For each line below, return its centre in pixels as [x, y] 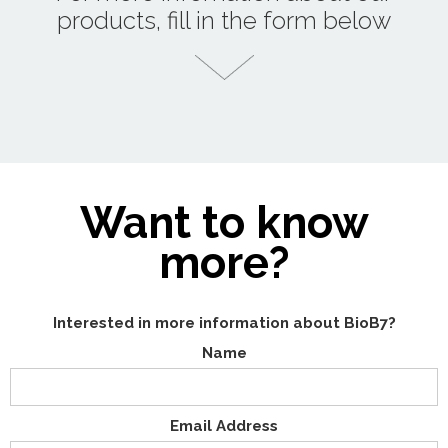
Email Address [224, 426]
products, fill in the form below [224, 21]
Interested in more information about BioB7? [224, 323]
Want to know [224, 223]
